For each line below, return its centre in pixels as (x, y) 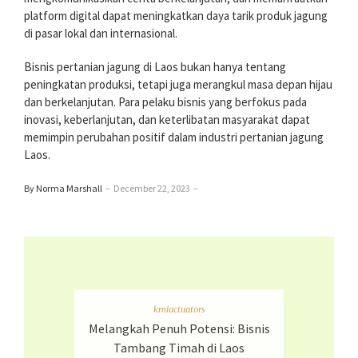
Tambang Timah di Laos (179, 347)
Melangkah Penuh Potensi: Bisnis (179, 328)
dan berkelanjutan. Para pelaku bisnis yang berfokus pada (165, 102)
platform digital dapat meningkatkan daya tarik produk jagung (176, 16)
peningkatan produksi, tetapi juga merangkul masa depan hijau (178, 85)
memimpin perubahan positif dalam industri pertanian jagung (174, 137)
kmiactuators (179, 309)
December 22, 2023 (152, 189)
